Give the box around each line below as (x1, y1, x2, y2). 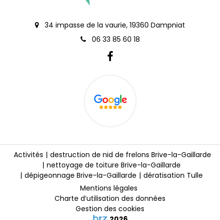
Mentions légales (80, 183, 137, 193)
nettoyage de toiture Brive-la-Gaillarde (46, 160, 181, 170)
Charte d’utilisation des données (55, 193, 165, 203)
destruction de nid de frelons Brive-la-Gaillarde (50, 149, 211, 160)
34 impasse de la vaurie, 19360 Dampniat (43, 20, 185, 30)
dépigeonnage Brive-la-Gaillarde (24, 170, 137, 180)
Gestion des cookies (76, 203, 144, 214)
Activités (14, 149, 43, 160)
